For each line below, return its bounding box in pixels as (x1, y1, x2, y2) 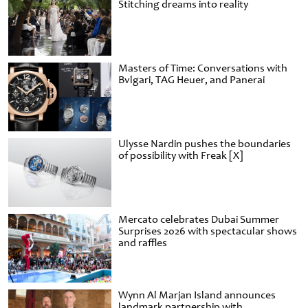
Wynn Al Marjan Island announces (118, 288, 276, 302)
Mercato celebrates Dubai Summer (118, 212, 279, 227)
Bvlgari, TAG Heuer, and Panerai (118, 73, 265, 87)
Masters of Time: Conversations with (118, 61, 287, 76)
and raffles (118, 236, 167, 250)
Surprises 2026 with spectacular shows (118, 224, 297, 239)
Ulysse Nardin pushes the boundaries (118, 137, 291, 151)
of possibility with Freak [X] (118, 148, 243, 163)
